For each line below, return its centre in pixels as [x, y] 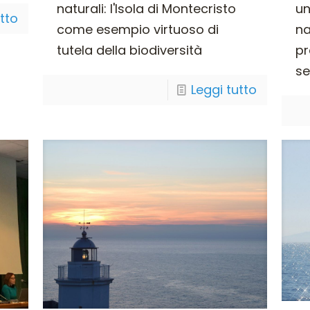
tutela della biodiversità [129, 51]
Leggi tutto [224, 90]
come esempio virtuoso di [137, 30]
